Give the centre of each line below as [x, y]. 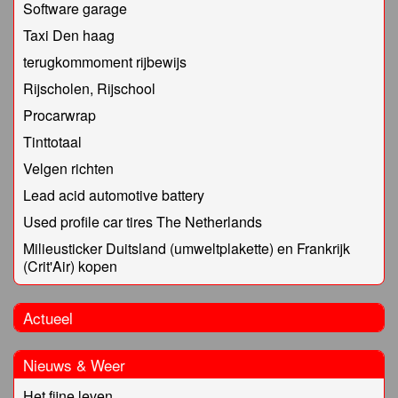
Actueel [48, 318]
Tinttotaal [52, 142]
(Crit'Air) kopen [70, 267]
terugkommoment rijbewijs [105, 62]
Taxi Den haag [69, 36]
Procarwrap [60, 115]
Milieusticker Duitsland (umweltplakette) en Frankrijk [187, 249]
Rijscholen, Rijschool [89, 89]
